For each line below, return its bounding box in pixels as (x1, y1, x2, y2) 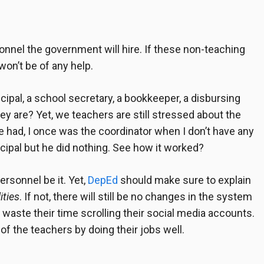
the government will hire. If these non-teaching (25, 43, 245, 56)
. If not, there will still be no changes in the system (19, 190, 252, 203)
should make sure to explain (118, 174, 251, 187)
